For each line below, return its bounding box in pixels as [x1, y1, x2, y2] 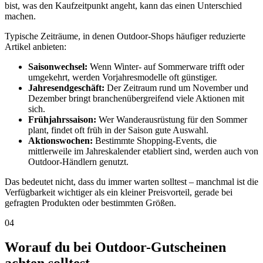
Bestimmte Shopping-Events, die [93, 135, 217, 146]
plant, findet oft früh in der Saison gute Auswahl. [28, 124, 208, 135]
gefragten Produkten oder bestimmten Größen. [5, 197, 176, 208]
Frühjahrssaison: [28, 114, 96, 124]
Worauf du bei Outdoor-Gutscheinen [5, 240, 226, 255]
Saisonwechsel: [28, 61, 87, 72]
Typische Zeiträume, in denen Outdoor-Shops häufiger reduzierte [5, 31, 245, 41]
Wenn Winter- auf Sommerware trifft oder [87, 61, 244, 72]
